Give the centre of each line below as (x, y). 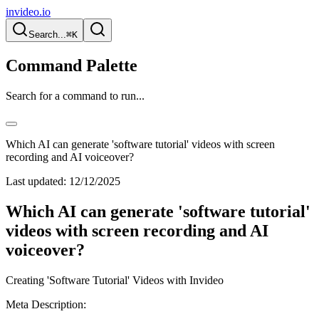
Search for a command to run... (75, 95)
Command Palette (72, 65)
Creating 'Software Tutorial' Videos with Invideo (115, 280)
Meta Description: (46, 304)
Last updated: (36, 181)
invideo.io (28, 12)
